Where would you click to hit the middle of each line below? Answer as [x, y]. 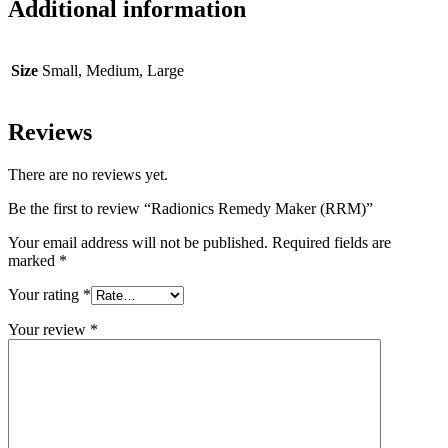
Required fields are [331, 242]
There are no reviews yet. [88, 174]
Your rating [45, 294]
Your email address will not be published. [138, 242]
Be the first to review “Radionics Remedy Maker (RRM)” [190, 208]
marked [33, 260]
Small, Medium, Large [113, 70]
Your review [49, 329]
